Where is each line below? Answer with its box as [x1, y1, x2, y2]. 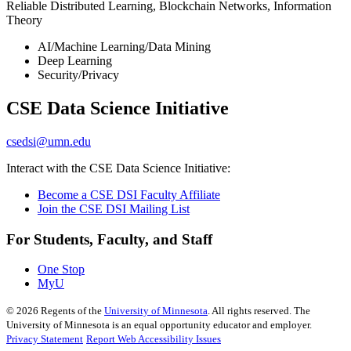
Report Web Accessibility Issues [86, 333, 221, 346]
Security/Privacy [38, 68, 119, 81]
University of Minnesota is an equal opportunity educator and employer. [6, 319, 312, 331]
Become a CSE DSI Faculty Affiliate [38, 187, 220, 201]
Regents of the [38, 305, 104, 317]
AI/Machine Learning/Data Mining [38, 40, 211, 53]
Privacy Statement [6, 333, 83, 346]
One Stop [38, 262, 85, 277]
